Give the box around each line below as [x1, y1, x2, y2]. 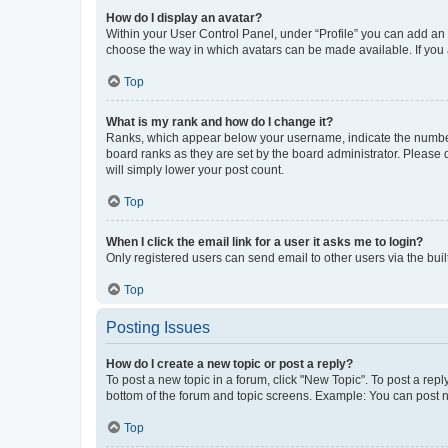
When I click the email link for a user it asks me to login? [106, 234, 423, 249]
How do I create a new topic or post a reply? [106, 356, 353, 371]
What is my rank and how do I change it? [106, 114, 333, 129]
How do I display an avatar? [106, 10, 262, 25]
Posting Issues [106, 318, 210, 336]
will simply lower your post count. [106, 162, 284, 177]
